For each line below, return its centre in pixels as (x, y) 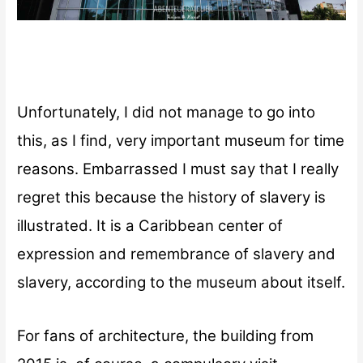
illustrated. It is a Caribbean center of (150, 226)
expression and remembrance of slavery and (177, 254)
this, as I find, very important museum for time (181, 141)
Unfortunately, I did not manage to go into (167, 113)
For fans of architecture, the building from (166, 336)
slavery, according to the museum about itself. (181, 283)
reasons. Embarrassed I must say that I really (178, 169)
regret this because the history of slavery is (172, 198)
